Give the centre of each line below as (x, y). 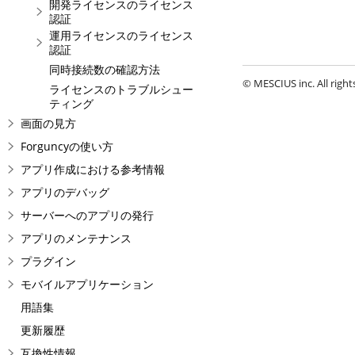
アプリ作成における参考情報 (93, 169)
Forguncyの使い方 (67, 146)
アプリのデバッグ (65, 192)
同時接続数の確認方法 (105, 69)
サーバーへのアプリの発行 (87, 215)
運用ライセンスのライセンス (121, 35)
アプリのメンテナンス (76, 238)
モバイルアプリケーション (87, 284)
